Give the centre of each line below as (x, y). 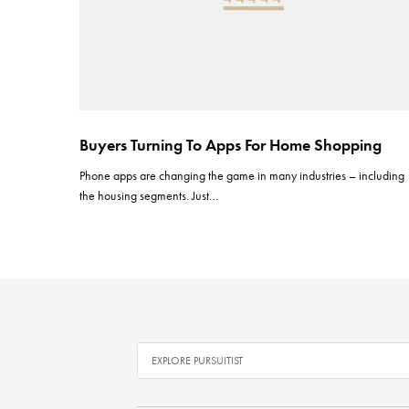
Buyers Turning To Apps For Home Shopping (231, 145)
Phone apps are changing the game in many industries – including (242, 175)
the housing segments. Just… (149, 195)
